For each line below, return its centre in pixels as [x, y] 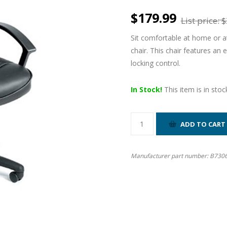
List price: [200, 20]
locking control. [155, 63]
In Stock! [146, 89]
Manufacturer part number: [169, 156]
